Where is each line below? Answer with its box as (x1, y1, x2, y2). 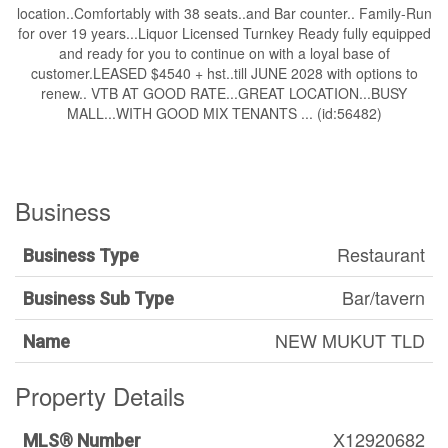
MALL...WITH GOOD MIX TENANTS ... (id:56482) (66, 103, 382, 123)
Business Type (23, 245, 139, 266)
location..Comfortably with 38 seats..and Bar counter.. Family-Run (16, 3, 432, 23)
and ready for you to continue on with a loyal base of (58, 43, 390, 63)
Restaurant (337, 241, 425, 267)
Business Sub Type (23, 288, 174, 309)
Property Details (15, 378, 185, 413)
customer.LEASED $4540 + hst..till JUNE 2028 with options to (30, 63, 418, 83)
